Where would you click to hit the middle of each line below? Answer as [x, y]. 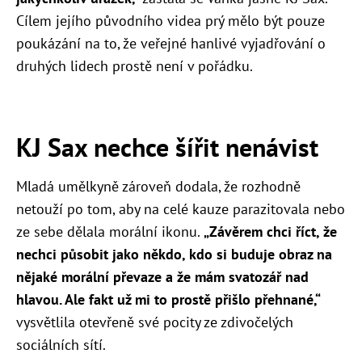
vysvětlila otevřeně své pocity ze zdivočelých [155, 322]
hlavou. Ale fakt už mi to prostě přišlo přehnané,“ [168, 299]
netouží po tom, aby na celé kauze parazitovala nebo [181, 208]
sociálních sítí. [61, 344]
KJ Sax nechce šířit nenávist [167, 147]
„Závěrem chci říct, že [270, 231]
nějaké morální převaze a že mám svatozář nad [162, 276]
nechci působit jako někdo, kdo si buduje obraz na [174, 254]
